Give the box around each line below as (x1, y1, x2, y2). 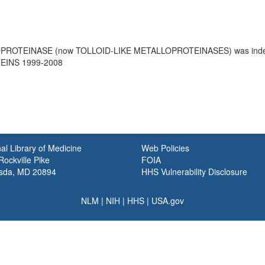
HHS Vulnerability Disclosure (141, 166, 247, 177)
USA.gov (151, 195, 184, 206)
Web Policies (141, 142, 189, 154)
